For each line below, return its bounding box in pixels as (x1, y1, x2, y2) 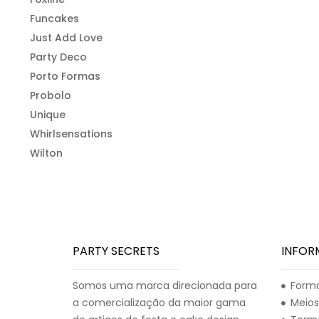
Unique (30, 107, 66, 122)
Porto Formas (30, 68, 100, 83)
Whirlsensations (30, 126, 113, 141)
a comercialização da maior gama (73, 295, 246, 310)
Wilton (30, 145, 63, 160)
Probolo (30, 88, 71, 103)
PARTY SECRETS (73, 242, 159, 259)
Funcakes (30, 11, 79, 26)
